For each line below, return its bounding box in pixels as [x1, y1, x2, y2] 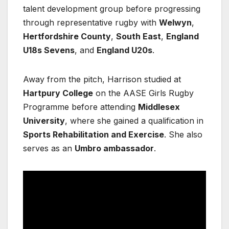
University [23, 116, 65, 126]
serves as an [23, 143, 75, 154]
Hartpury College [23, 88, 93, 99]
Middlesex [138, 102, 180, 112]
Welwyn [159, 17, 192, 28]
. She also [164, 129, 202, 140]
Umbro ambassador [75, 143, 154, 154]
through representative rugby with [23, 17, 159, 28]
